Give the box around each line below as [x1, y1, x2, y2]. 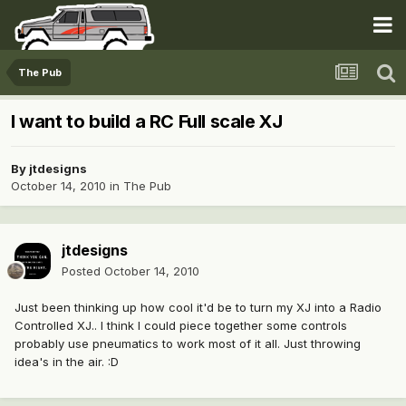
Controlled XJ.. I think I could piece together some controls [14, 318, 347, 333]
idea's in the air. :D [14, 354, 119, 370]
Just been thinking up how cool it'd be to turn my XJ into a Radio [14, 300, 382, 315]
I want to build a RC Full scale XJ [11, 111, 283, 133]
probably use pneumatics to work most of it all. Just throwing [14, 336, 361, 352]
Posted [62, 264, 104, 279]
